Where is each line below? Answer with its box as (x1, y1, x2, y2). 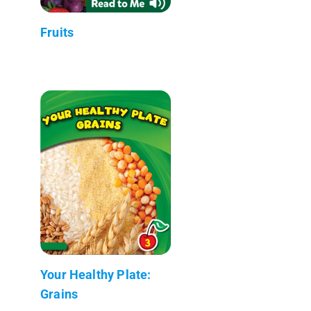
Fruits (40, 24, 74, 40)
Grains (40, 286, 78, 301)
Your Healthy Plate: (40, 267, 151, 282)
